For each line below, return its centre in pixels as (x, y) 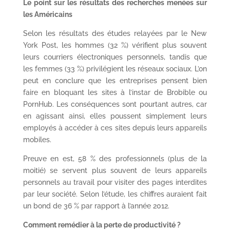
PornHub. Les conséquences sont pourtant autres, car (115, 104)
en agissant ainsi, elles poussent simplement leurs (115, 116)
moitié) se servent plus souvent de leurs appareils (115, 170)
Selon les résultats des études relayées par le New (115, 33)
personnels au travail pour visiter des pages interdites (115, 182)
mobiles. (37, 140)
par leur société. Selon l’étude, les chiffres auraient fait (115, 194)
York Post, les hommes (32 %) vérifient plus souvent (115, 45)
